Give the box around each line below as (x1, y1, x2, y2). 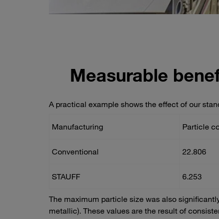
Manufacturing (52, 122, 103, 132)
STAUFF (52, 172, 80, 182)
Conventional (52, 147, 99, 157)
